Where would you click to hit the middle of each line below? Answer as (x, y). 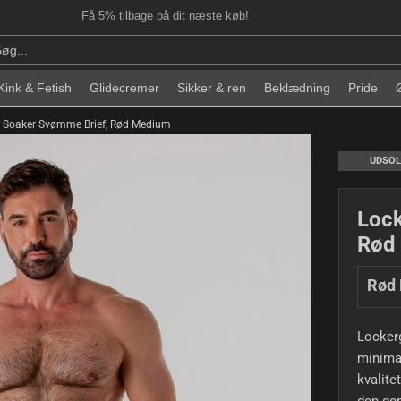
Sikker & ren (212, 88)
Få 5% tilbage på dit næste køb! (165, 16)
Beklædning (297, 88)
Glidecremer (124, 88)
